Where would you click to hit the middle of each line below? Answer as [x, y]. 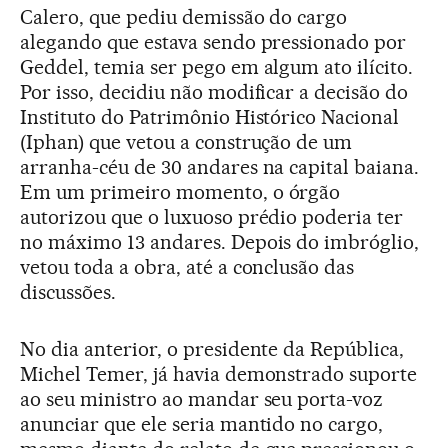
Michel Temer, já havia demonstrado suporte [219, 373]
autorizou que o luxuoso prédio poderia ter [212, 216]
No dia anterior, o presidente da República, [212, 348]
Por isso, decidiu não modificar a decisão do [214, 91]
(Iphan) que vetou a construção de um [186, 141]
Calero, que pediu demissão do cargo [184, 16]
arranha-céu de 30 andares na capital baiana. [220, 166]
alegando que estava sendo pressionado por [213, 41]
